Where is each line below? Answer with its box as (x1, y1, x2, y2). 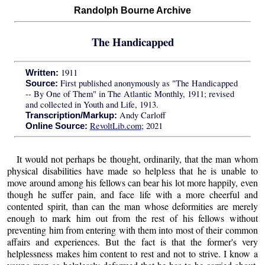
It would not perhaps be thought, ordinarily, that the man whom (17, 152, 258, 165)
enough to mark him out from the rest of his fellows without (7, 211, 258, 224)
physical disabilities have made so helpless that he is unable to (7, 164, 258, 177)
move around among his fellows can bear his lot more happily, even (7, 176, 258, 189)
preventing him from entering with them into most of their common (7, 223, 258, 236)
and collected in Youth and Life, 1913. (25, 99, 159, 111)
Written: (25, 68, 59, 78)
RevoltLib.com (89, 120, 141, 132)
